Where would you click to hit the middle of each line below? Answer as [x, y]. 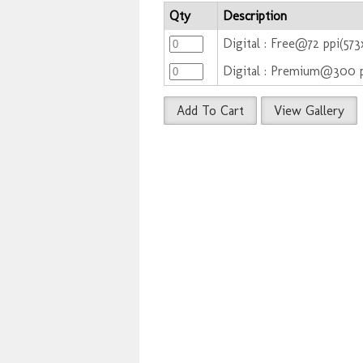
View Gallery [309, 111]
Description [255, 16]
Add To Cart [210, 111]
